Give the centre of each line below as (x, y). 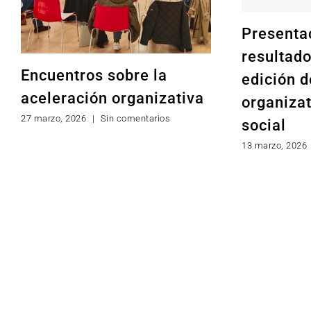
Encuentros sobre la (94, 75)
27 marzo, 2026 (53, 118)
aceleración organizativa (112, 98)
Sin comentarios (135, 118)
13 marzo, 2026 (274, 145)
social (264, 125)
